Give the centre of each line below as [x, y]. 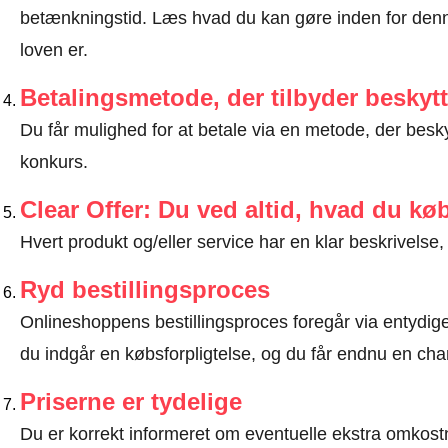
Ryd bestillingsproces [144, 289]
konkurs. [53, 162]
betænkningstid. [85, 18]
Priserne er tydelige [130, 401]
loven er [51, 50]
